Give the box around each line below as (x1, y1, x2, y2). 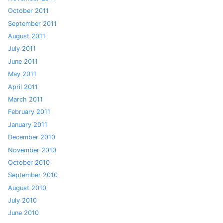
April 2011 (8, 83, 38, 91)
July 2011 (8, 45, 36, 53)
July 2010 (8, 197, 37, 205)
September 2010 (8, 171, 58, 179)
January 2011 (8, 120, 47, 128)
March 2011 (8, 95, 43, 103)
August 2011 (8, 32, 45, 40)
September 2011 (8, 19, 57, 27)
